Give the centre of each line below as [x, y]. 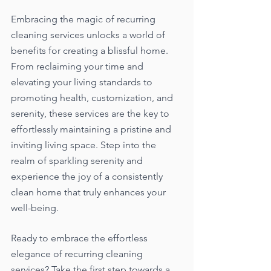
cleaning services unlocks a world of [89, 34]
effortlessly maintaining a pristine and [92, 129]
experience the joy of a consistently [88, 176]
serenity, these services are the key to [91, 113]
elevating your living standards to [83, 82]
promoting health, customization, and [93, 97]
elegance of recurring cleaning [78, 253]
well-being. [35, 207]
